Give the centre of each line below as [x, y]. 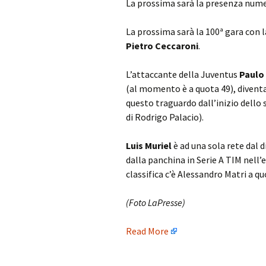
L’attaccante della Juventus [183, 74]
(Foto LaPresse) [156, 202]
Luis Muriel [149, 145]
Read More [147, 231]
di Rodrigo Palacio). [165, 117]
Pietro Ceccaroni [162, 46]
